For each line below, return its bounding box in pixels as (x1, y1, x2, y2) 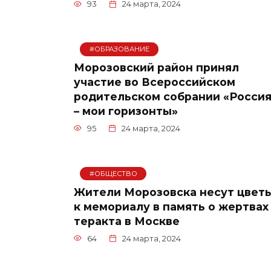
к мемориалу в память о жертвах (74, 200, 269, 213)
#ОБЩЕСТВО (89, 169, 137, 178)
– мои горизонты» (74, 104, 178, 117)
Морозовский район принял (74, 60, 239, 74)
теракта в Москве (74, 214, 180, 227)
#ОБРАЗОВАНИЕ (89, 45, 149, 54)
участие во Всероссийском (74, 75, 235, 88)
